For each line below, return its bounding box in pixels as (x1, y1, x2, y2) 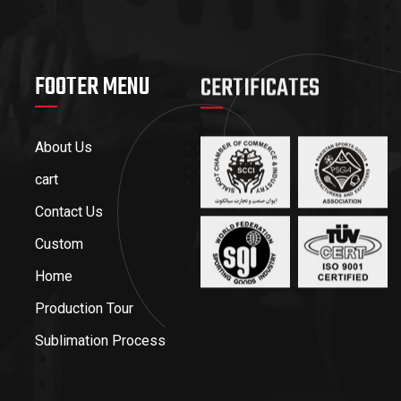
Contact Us (35, 203, 103, 220)
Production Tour (35, 300, 133, 317)
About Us (35, 139, 92, 156)
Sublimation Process (35, 332, 166, 349)
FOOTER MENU (35, 68, 149, 107)
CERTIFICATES (200, 68, 320, 107)
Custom (35, 235, 83, 252)
